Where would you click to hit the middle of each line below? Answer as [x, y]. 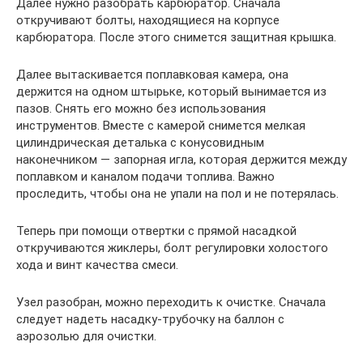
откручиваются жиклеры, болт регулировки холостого [172, 248]
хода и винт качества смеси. [97, 265]
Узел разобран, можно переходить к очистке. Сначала [171, 302]
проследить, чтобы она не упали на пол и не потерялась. [177, 193]
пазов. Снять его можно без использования [141, 108]
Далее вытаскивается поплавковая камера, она [152, 74]
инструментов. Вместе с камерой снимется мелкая [161, 125]
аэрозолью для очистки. [86, 336]
